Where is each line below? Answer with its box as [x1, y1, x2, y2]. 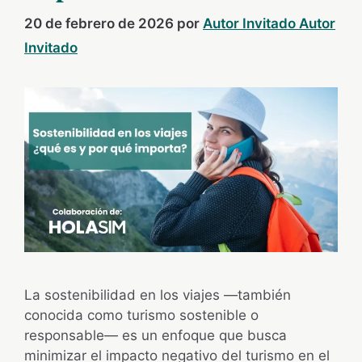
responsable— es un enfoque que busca [24, 326, 287, 343]
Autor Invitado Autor [203, 15, 335, 32]
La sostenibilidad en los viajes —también [24, 286, 291, 303]
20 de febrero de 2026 [24, 15, 174, 32]
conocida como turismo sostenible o [24, 306, 259, 323]
